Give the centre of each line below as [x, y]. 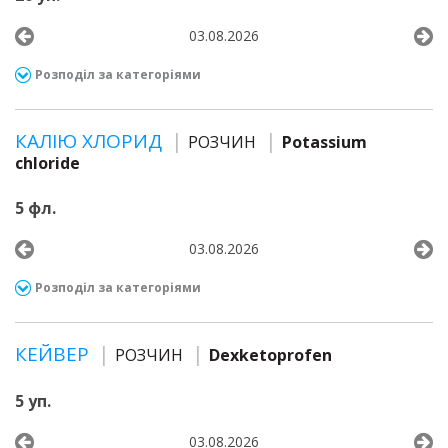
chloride [47, 163]
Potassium [324, 142]
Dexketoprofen [270, 355]
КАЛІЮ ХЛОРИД [91, 141]
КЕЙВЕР [54, 354]
